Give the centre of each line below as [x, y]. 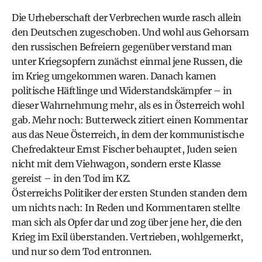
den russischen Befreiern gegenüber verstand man [122, 46]
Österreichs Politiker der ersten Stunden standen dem [129, 193]
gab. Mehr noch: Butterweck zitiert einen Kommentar [130, 120]
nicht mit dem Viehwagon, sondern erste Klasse [116, 163]
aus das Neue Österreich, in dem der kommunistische [128, 134]
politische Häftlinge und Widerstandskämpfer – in [122, 90]
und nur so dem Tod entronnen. [82, 251]
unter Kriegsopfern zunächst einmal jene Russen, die [127, 61]
